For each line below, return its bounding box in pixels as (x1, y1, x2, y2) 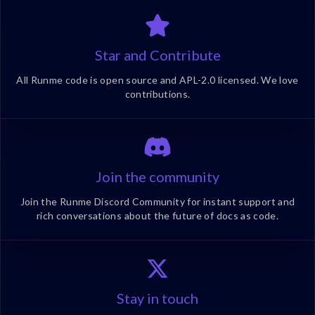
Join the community (96, 168, 219, 186)
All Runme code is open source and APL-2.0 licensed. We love (16, 74, 299, 86)
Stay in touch (117, 290, 198, 307)
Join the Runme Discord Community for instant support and (20, 195, 295, 208)
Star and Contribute (94, 46, 221, 64)
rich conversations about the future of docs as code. (36, 210, 279, 222)
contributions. (124, 88, 191, 101)
